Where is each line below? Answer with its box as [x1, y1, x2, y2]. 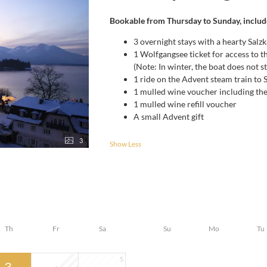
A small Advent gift [133, 111, 204, 122]
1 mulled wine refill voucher [133, 99, 237, 109]
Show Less [110, 139, 141, 148]
